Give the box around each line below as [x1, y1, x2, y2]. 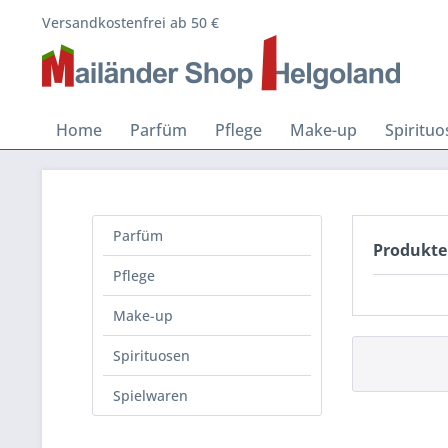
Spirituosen [113, 346, 190, 365]
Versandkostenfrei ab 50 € [42, 13, 219, 32]
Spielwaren [113, 386, 188, 405]
